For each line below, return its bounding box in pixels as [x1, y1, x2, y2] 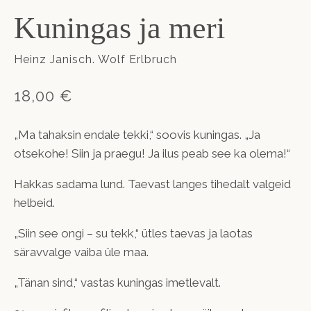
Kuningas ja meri [14, 11, 225, 46]
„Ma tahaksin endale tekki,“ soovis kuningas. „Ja [14, 127, 260, 142]
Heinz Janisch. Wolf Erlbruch [14, 52, 177, 66]
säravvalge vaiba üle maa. [14, 244, 149, 259]
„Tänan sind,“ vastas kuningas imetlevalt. [14, 275, 221, 289]
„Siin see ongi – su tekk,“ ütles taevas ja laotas [14, 226, 253, 240]
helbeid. [14, 195, 55, 210]
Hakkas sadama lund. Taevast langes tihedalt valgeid [14, 176, 291, 191]
